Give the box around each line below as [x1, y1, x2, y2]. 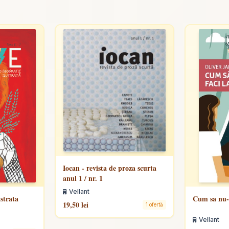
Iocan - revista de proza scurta [63, 162, 157, 173]
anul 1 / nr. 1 [63, 172, 103, 184]
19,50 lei [63, 199, 89, 210]
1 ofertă [145, 201, 163, 208]
